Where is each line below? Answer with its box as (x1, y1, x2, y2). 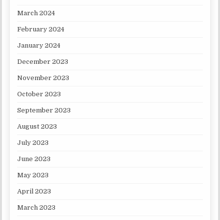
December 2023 (17, 58, 69, 66)
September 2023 (17, 107, 71, 114)
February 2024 (17, 26, 65, 33)
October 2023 (17, 90, 61, 98)
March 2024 (17, 9, 55, 17)
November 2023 (17, 74, 70, 82)
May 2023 (17, 171, 49, 179)
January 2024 (17, 42, 61, 50)
